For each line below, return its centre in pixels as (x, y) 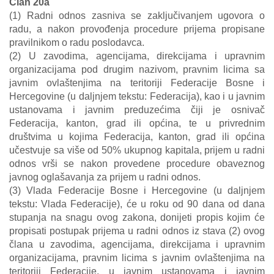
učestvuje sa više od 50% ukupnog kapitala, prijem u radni (137, 150)
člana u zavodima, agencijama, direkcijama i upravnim (137, 244)
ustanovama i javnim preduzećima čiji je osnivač (137, 110)
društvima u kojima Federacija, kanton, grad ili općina (137, 137)
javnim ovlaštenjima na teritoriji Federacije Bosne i (137, 83)
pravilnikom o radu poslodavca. (77, 43)
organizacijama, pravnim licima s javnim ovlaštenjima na (137, 258)
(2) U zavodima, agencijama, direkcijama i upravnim (137, 56)
